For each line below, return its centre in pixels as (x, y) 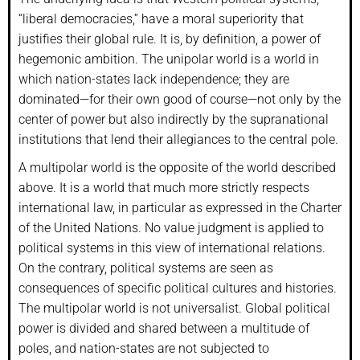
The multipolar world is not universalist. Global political (174, 308)
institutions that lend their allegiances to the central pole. (178, 139)
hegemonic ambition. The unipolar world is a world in (169, 59)
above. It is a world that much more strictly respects (164, 187)
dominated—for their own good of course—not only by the (180, 99)
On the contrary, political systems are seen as (146, 268)
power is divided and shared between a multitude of (164, 328)
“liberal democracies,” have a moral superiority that (161, 18)
